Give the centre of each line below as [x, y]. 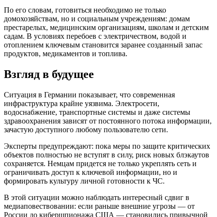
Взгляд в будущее [49, 74]
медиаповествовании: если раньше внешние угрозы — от [99, 206]
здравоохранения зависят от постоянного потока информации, [108, 121]
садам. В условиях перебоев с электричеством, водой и [95, 36]
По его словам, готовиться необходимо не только [85, 10]
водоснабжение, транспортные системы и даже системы [97, 112]
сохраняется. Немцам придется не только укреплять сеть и [100, 163]
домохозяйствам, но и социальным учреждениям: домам [97, 18]
